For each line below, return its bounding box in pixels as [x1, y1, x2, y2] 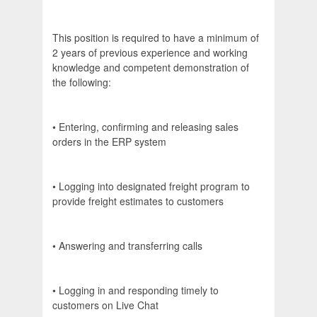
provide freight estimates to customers [52, 194, 224, 209]
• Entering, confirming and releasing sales [52, 120, 238, 134]
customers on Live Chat [52, 298, 158, 313]
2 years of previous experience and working [52, 45, 248, 60]
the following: [52, 75, 111, 90]
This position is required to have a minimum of [52, 30, 259, 45]
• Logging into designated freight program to [52, 179, 250, 194]
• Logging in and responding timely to [52, 283, 219, 298]
